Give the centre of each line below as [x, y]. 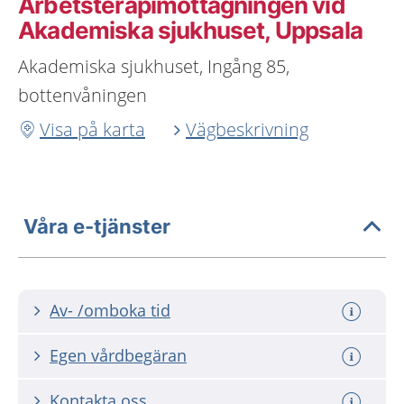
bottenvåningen [83, 95]
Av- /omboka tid [110, 310]
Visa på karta [92, 129]
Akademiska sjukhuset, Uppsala [190, 30]
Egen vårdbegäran [118, 355]
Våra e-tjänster [97, 226]
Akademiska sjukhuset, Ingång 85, [154, 66]
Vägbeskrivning [247, 129]
